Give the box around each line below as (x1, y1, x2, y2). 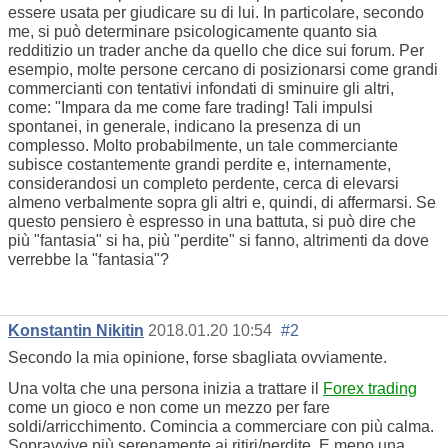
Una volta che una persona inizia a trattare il (8, 380, 323, 398)
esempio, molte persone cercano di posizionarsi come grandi (8, 60, 438, 78)
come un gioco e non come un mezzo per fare (8, 399, 330, 417)
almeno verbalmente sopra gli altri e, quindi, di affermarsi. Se (8, 193, 436, 211)
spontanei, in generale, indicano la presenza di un (8, 117, 361, 135)
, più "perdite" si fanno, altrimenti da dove (140, 231, 429, 249)
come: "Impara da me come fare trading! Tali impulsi (8, 98, 373, 116)
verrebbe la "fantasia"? (8, 250, 169, 268)
